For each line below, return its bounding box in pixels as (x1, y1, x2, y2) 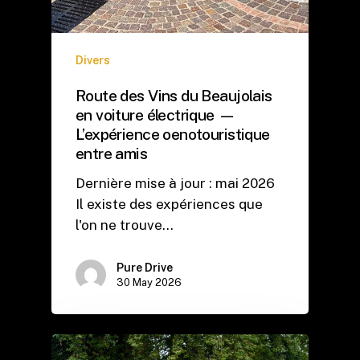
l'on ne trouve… (76, 216, 174, 233)
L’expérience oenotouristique (76, 124, 270, 143)
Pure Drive (117, 260, 173, 274)
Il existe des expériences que (76, 195, 263, 212)
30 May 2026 (117, 276, 182, 288)
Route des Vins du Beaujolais (76, 85, 272, 104)
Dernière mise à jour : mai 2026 (76, 174, 275, 191)
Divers (76, 53, 110, 67)
